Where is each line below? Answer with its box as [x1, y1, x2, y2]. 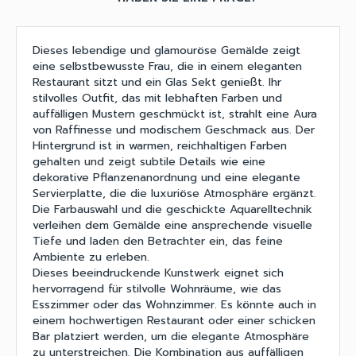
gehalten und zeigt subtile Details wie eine [33, 153, 265, 170]
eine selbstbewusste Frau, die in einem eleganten [33, 57, 302, 75]
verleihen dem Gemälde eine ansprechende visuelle [33, 216, 312, 234]
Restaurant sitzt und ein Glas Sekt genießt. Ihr [33, 73, 281, 91]
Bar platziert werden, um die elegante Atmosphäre [33, 327, 309, 345]
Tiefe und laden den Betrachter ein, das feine [33, 232, 283, 250]
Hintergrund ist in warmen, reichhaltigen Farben [33, 137, 287, 154]
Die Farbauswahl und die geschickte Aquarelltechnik [33, 200, 312, 218]
